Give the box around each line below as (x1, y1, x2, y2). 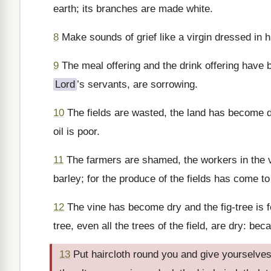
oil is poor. (53, 126, 100, 137)
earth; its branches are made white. (53, 3, 213, 15)
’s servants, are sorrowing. (77, 79, 198, 90)
